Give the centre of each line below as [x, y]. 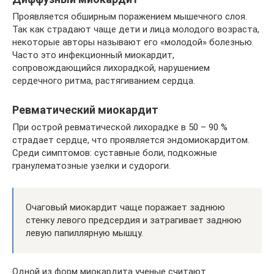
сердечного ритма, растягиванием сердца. [104, 80]
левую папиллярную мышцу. [84, 233]
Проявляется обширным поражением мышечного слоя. [130, 16]
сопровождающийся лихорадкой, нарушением [111, 68]
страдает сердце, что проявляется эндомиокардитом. [131, 140]
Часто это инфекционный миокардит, [93, 55]
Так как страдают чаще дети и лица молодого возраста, [136, 29]
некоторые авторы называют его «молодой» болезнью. [133, 42]
